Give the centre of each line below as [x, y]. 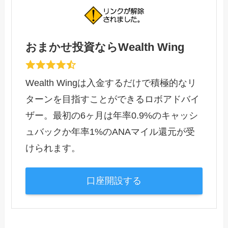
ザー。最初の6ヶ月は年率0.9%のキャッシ [112, 115]
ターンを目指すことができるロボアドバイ [113, 99]
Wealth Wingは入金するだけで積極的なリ [111, 83]
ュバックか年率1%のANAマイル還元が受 [110, 132]
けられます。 [53, 148]
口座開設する [114, 181]
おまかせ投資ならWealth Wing [105, 47]
